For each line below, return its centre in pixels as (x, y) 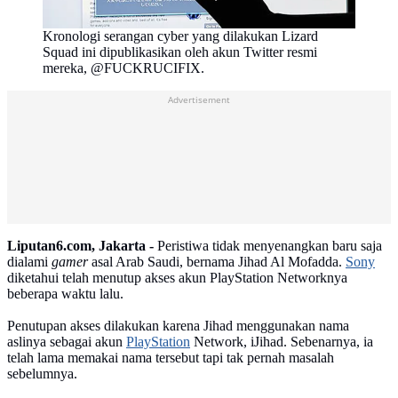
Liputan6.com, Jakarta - (80, 246)
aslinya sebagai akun (67, 342)
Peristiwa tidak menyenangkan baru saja (268, 246)
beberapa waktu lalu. (65, 294)
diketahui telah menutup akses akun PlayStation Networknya (177, 278)
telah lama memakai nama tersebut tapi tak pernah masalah (171, 358)
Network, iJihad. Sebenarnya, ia (282, 342)
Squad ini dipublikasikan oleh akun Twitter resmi (180, 52)
